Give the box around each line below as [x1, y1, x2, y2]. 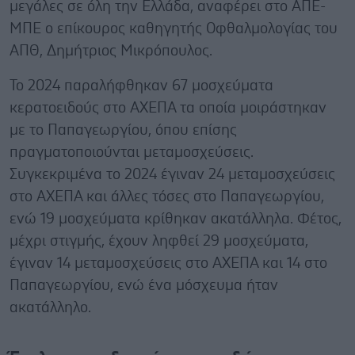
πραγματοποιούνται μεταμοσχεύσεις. [10, 144, 254, 160]
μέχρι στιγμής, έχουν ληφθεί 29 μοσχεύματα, [10, 233, 308, 249]
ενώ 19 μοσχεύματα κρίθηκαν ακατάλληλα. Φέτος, [10, 211, 342, 227]
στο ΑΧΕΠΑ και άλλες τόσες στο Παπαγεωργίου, [10, 189, 324, 204]
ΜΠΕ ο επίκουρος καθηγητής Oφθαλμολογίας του [10, 21, 338, 36]
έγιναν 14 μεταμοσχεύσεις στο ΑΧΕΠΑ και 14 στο [10, 255, 327, 271]
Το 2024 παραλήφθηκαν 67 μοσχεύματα [10, 78, 273, 94]
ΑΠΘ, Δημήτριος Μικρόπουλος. [10, 43, 212, 59]
